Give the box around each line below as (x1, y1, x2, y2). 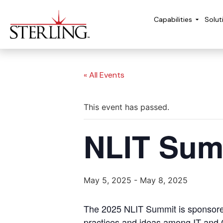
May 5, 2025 (84, 175, 131, 186)
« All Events (84, 70, 124, 81)
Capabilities (154, 14, 192, 24)
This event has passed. (84, 102, 169, 112)
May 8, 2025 (140, 175, 188, 186)
